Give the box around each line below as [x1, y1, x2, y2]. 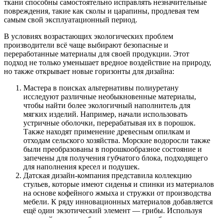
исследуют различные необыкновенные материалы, [23, 92, 196, 101]
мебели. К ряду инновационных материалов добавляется [23, 198, 213, 206]
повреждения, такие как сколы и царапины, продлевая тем [4, 7, 199, 16]
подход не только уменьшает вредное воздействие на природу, [4, 58, 211, 67]
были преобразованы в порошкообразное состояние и [23, 145, 202, 154]
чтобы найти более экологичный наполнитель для [23, 101, 190, 110]
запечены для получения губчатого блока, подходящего [23, 154, 208, 163]
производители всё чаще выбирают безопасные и [4, 41, 168, 50]
